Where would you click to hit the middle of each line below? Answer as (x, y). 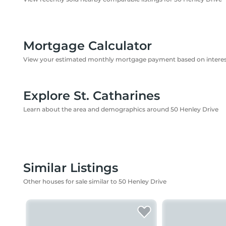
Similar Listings (71, 168)
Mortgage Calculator (88, 46)
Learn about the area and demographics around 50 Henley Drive (121, 109)
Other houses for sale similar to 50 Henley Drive (95, 181)
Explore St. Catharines (92, 96)
